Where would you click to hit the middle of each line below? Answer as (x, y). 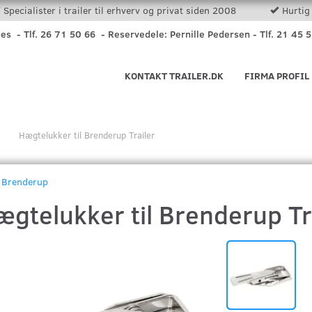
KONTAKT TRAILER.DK (174, 76)
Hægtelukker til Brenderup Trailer (87, 135)
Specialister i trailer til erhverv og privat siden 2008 (121, 10)
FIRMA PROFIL (277, 76)
